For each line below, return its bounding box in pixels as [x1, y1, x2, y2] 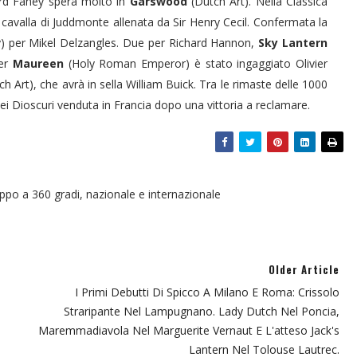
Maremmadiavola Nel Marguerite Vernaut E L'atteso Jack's [38, 322, 339, 338]
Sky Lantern [254, 34, 328, 50]
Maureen [12, 55, 64, 71]
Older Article [269, 261, 339, 277]
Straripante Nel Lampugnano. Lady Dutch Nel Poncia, [64, 303, 339, 319]
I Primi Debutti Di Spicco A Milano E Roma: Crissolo [75, 284, 339, 300]
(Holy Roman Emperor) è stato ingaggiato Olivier [63, 55, 328, 71]
